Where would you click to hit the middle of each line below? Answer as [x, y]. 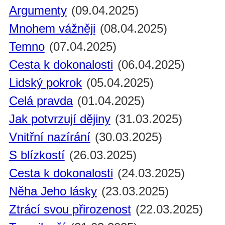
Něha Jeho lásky [53, 191]
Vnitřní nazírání [49, 137]
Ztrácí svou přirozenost [70, 209]
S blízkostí [37, 155]
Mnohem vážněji [52, 29]
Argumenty [38, 11]
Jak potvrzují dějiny [60, 119]
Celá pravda [41, 101]
